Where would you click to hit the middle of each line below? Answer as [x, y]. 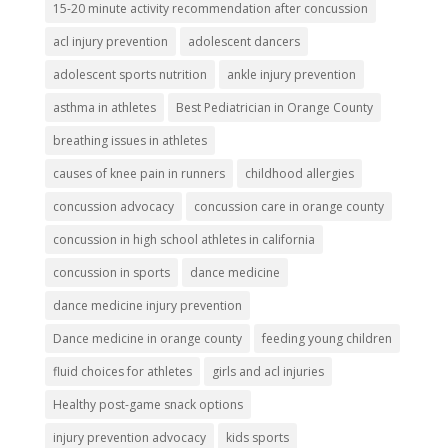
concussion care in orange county [288, 207]
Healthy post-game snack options [147, 405]
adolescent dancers [243, 42]
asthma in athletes [104, 108]
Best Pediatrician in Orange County [274, 108]
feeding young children [326, 339]
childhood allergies [299, 174]
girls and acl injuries [267, 372]
